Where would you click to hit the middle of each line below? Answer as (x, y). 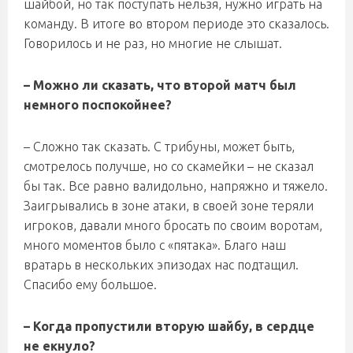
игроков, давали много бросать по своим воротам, (173, 225)
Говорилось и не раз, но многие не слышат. (153, 43)
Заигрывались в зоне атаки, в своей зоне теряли (169, 206)
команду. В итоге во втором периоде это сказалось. (176, 24)
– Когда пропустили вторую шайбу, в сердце (169, 326)
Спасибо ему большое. (90, 284)
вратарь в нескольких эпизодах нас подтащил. (161, 265)
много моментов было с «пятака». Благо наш (155, 245)
